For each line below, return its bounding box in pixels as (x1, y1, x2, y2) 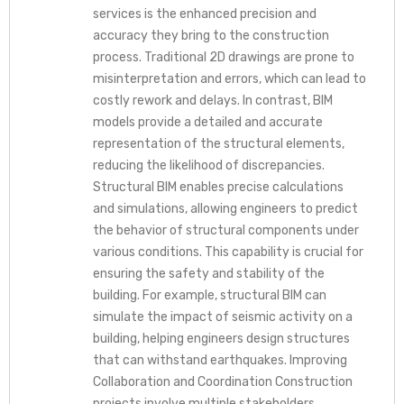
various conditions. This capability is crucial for (92, 243, 363, 260)
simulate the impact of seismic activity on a (92, 308, 353, 325)
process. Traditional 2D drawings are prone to (92, 49, 354, 65)
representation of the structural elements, (92, 135, 344, 151)
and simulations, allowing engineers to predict (92, 200, 358, 216)
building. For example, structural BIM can (92, 287, 326, 303)
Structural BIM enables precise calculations (92, 179, 344, 195)
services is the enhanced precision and (92, 5, 317, 22)
